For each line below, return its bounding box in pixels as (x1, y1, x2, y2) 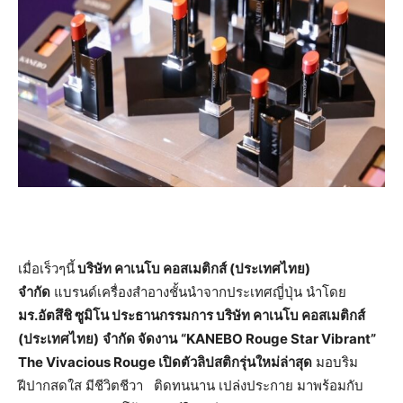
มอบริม (312, 354, 358, 372)
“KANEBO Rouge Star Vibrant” (181, 330, 376, 348)
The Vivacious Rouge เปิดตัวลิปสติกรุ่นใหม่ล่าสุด (18, 354, 312, 372)
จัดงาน (138, 330, 177, 348)
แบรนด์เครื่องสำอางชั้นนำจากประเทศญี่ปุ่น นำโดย (50, 283, 346, 301)
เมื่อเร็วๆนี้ (18, 260, 75, 278)
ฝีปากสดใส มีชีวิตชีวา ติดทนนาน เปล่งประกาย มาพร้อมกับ (18, 377, 363, 395)
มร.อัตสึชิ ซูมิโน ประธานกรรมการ (18, 307, 216, 325)
